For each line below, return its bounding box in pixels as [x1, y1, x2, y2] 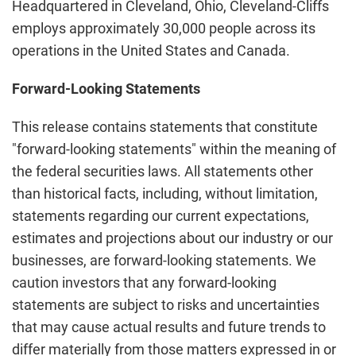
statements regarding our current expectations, [12, 207, 309, 224]
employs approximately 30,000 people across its [12, 20, 315, 37]
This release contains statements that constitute [12, 118, 318, 135]
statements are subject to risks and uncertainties [12, 296, 319, 313]
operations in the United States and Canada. [12, 42, 290, 59]
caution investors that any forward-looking [12, 274, 277, 291]
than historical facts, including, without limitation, [12, 185, 318, 202]
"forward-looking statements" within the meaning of [12, 141, 336, 157]
